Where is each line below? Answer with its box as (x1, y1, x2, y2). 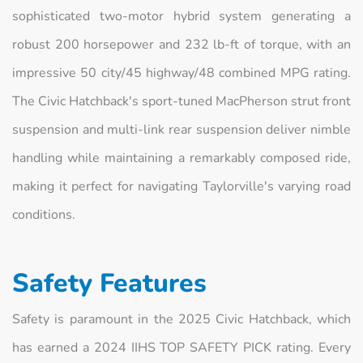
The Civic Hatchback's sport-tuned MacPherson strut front (12, 92, 351, 110)
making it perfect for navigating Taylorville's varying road (12, 177, 351, 195)
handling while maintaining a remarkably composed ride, (12, 148, 351, 167)
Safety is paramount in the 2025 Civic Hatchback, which (12, 310, 351, 328)
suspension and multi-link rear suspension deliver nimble (12, 120, 351, 139)
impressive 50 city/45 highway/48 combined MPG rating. (12, 63, 351, 82)
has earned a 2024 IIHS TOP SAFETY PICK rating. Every (12, 338, 351, 357)
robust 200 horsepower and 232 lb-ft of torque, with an (12, 35, 351, 53)
